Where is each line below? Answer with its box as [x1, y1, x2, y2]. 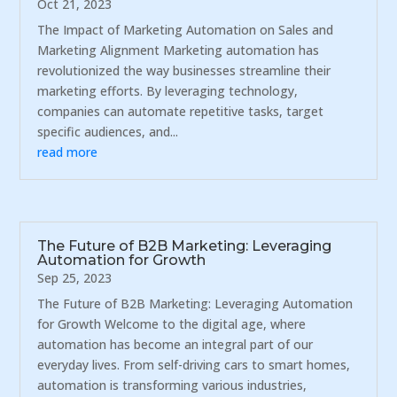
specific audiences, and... [37, 123, 179, 141]
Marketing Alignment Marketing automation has [37, 42, 320, 59]
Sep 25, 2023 [37, 269, 113, 286]
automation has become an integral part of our [37, 335, 314, 353]
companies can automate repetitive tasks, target [37, 103, 324, 121]
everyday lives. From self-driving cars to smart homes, [37, 355, 351, 373]
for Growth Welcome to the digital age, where [37, 315, 307, 332]
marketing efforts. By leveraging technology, [37, 82, 299, 100]
